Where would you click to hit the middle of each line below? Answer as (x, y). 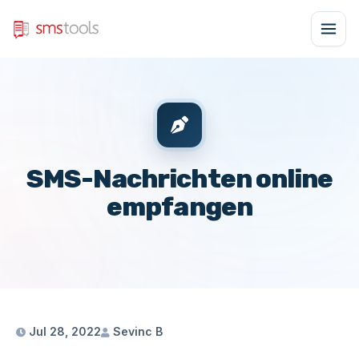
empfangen (179, 207)
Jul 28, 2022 (63, 331)
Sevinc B (136, 331)
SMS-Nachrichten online (179, 179)
